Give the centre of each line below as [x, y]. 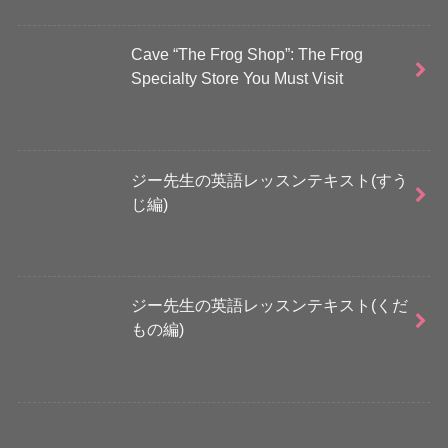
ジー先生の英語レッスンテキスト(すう [270, 179]
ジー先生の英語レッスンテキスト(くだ [270, 305]
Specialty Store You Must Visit [237, 77]
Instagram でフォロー [306, 430]
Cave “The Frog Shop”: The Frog [247, 53]
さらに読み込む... [130, 430]
